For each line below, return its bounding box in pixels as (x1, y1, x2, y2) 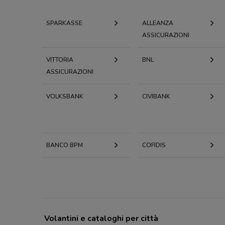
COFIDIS (142, 141, 166, 149)
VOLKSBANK (46, 92, 83, 100)
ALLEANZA (142, 19, 173, 27)
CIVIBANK (142, 92, 170, 100)
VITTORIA (46, 55, 73, 64)
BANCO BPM (46, 141, 83, 149)
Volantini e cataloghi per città (44, 212, 158, 224)
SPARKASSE (46, 19, 82, 27)
